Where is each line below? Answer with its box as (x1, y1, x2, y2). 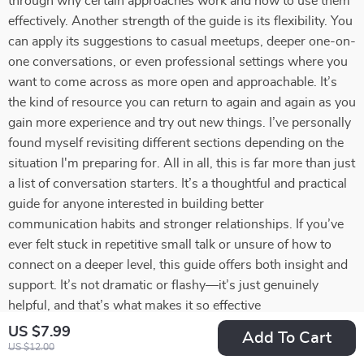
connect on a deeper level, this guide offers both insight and (8, 258, 348, 271)
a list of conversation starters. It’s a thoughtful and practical (8, 177, 347, 190)
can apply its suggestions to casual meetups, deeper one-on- (8, 35, 356, 48)
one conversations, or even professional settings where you (8, 55, 348, 68)
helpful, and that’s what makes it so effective (8, 299, 261, 312)
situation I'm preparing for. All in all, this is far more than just (8, 157, 355, 170)
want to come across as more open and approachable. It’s (8, 76, 337, 89)
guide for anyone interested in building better (8, 197, 264, 210)
